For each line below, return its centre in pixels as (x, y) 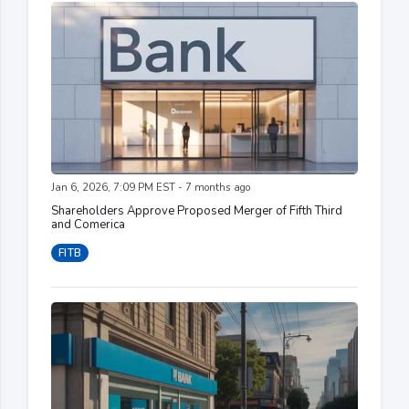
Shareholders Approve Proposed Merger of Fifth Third (197, 210)
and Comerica (88, 224)
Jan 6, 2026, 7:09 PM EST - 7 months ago (151, 187)
